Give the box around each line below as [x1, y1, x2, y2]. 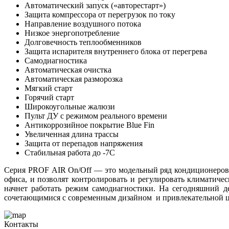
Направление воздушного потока [25, 19, 141, 29]
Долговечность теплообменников [25, 38, 142, 47]
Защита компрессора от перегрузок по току [25, 10, 175, 19]
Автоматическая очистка [25, 65, 111, 75]
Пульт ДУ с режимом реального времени [25, 111, 167, 121]
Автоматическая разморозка [25, 75, 123, 84]
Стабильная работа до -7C [25, 148, 115, 157]
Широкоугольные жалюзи [25, 102, 115, 111]
